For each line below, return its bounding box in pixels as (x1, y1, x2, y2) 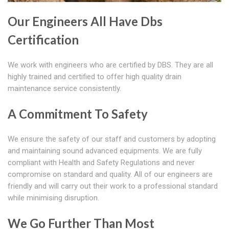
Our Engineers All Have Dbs (8, 14, 163, 29)
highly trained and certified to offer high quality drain (8, 72, 181, 82)
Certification (8, 32, 79, 48)
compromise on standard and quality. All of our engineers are (8, 170, 213, 179)
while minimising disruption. (8, 193, 99, 203)
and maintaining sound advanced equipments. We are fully (8, 146, 202, 156)
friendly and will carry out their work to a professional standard (8, 181, 218, 191)
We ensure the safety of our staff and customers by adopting (8, 134, 216, 144)
